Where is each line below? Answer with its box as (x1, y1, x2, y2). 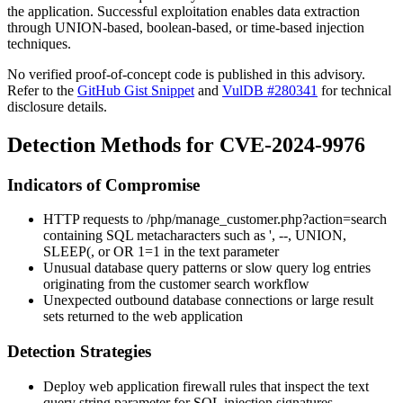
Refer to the (7, 82, 77, 98)
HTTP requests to (43, 211, 147, 228)
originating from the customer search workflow (43, 276, 309, 292)
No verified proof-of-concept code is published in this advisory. (7, 66, 365, 82)
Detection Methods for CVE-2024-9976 (7, 132, 365, 157)
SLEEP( (43, 244, 91, 260)
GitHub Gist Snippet (77, 82, 194, 98)
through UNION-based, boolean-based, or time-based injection (7, 19, 364, 35)
